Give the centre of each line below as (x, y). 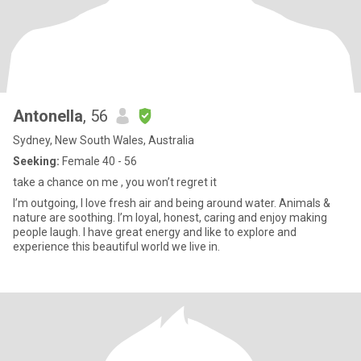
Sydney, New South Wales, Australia (104, 140)
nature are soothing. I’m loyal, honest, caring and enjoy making (170, 218)
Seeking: (36, 161)
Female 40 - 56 (98, 161)
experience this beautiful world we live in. (116, 247)
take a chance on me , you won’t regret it (115, 182)
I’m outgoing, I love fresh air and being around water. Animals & (172, 203)
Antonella (48, 116)
